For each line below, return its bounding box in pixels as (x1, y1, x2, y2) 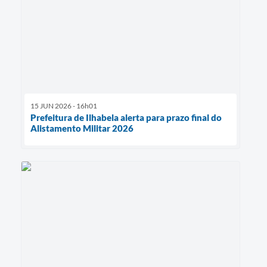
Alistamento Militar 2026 (30, 123, 133, 134)
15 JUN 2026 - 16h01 (30, 101, 97, 111)
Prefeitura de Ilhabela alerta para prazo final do (30, 112, 222, 123)
